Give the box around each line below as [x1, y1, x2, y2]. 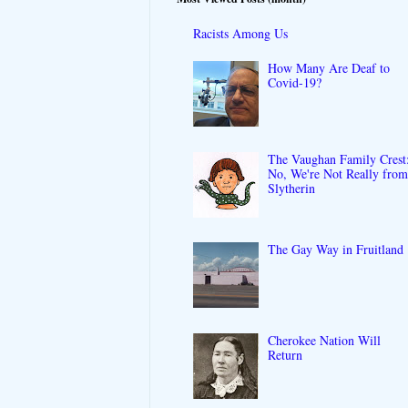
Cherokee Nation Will [268, 331, 382, 349]
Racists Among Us [192, 24, 288, 42]
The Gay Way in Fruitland [268, 240, 404, 259]
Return [268, 345, 303, 363]
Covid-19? [268, 73, 322, 91]
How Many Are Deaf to [268, 58, 391, 76]
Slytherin [268, 178, 316, 197]
